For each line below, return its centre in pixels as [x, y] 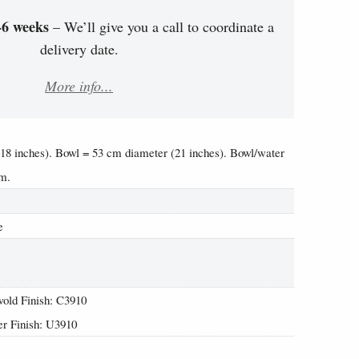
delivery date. [79, 49]
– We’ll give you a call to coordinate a [161, 27]
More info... [79, 86]
